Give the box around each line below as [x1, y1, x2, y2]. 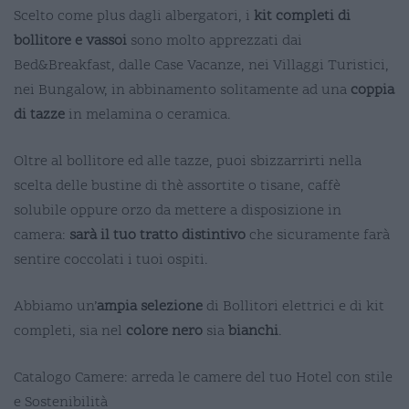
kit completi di [254, 5, 351, 26]
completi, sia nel [14, 320, 126, 341]
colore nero [126, 320, 203, 341]
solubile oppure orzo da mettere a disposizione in [14, 200, 341, 221]
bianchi [228, 320, 278, 341]
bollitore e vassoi [14, 30, 127, 51]
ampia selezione [97, 296, 203, 317]
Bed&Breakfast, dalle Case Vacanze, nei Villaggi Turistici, [14, 55, 389, 76]
